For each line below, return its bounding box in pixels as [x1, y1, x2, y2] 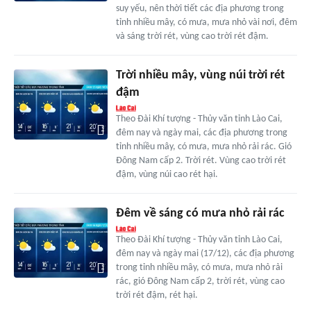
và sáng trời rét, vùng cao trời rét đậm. [115, 31, 269, 42]
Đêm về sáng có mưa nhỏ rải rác [115, 207, 285, 221]
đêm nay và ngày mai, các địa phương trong [115, 128, 287, 139]
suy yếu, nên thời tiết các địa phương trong [115, 3, 284, 15]
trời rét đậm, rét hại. [115, 290, 198, 301]
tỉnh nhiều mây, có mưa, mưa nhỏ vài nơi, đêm [115, 17, 297, 28]
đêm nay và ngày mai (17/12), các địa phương [115, 249, 294, 260]
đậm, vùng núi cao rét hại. [115, 169, 218, 180]
